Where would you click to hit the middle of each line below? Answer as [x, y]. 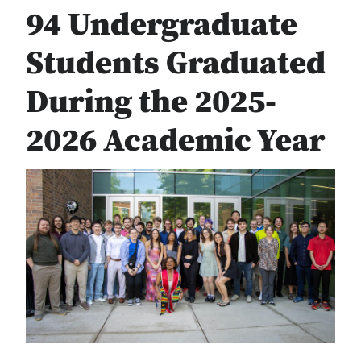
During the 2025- [151, 102]
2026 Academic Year [175, 141]
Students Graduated [176, 64]
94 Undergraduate [162, 25]
